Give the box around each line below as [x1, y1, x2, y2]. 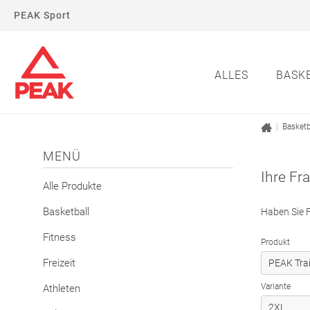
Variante [261, 282, 291, 291]
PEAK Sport [14, 10, 71, 21]
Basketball [43, 206, 89, 218]
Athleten [43, 282, 80, 295]
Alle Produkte [43, 180, 102, 192]
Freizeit [43, 257, 75, 269]
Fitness [43, 231, 76, 244]
